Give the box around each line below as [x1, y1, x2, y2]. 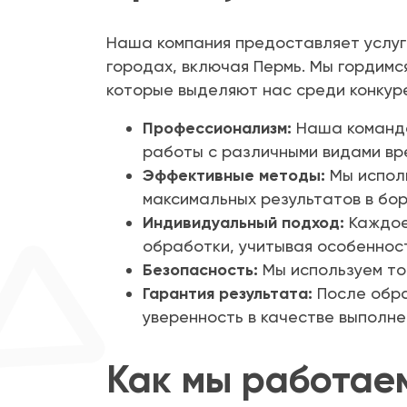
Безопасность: [143, 260, 258, 281]
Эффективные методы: [143, 165, 325, 186]
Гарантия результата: [143, 283, 313, 304]
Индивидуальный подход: [143, 213, 344, 233]
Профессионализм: [143, 118, 292, 139]
